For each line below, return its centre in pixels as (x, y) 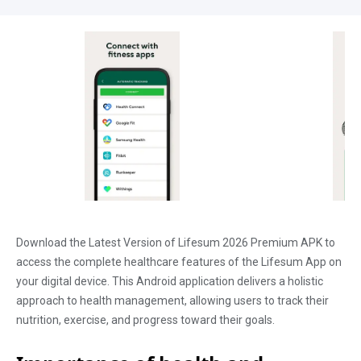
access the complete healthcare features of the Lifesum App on (179, 262)
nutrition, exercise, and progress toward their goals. (145, 320)
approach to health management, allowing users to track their (172, 301)
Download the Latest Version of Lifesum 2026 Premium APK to (176, 243)
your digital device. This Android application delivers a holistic (170, 281)
